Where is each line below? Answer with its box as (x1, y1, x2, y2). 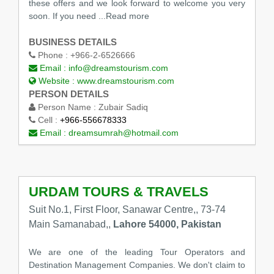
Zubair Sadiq (98, 102, 148, 113)
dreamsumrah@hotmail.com (68, 128, 179, 138)
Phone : (35, 50, 70, 61)
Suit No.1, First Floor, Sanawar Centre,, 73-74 (28, 204, 226, 215)
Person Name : (35, 102, 98, 113)
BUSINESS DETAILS (28, 37, 117, 48)
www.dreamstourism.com (76, 76, 174, 86)
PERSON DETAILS (28, 89, 109, 100)
